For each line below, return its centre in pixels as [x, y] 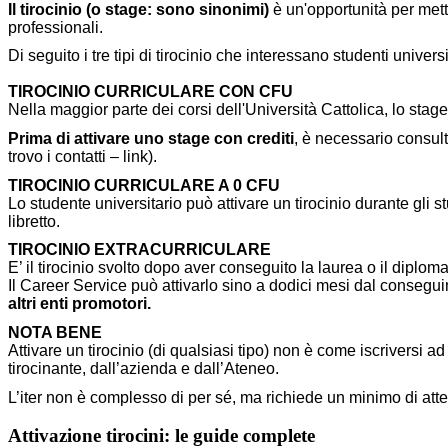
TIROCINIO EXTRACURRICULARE [139, 250]
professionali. [55, 27]
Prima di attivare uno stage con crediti [151, 139]
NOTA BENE [55, 333]
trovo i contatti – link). [82, 157]
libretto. [34, 221]
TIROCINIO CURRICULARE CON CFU [150, 92]
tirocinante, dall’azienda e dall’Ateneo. [147, 369]
